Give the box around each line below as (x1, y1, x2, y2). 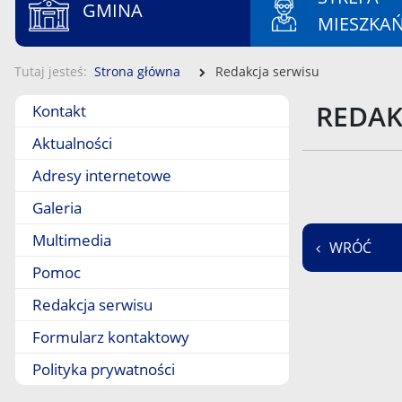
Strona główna (94, 63, 180, 80)
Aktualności (32, 133, 112, 153)
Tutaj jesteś (14, 63, 83, 80)
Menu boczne (14, 96, 116, 118)
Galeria (32, 197, 82, 218)
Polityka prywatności (32, 359, 175, 380)
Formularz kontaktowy (32, 327, 189, 347)
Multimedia (32, 230, 111, 250)
